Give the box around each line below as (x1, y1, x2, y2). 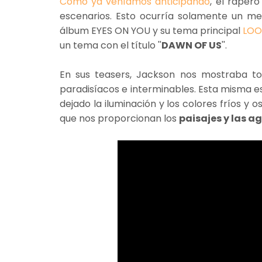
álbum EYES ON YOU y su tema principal (60, 23, 243, 37)
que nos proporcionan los (60, 111, 179, 125)
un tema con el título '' (60, 38, 161, 52)
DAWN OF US (161, 38, 222, 52)
